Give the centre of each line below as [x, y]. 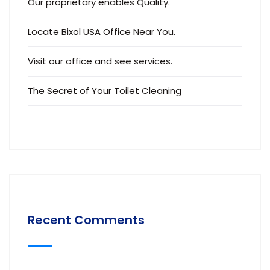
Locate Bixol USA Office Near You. [102, 32]
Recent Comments [86, 220]
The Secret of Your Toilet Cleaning [105, 91]
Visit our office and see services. [100, 61]
